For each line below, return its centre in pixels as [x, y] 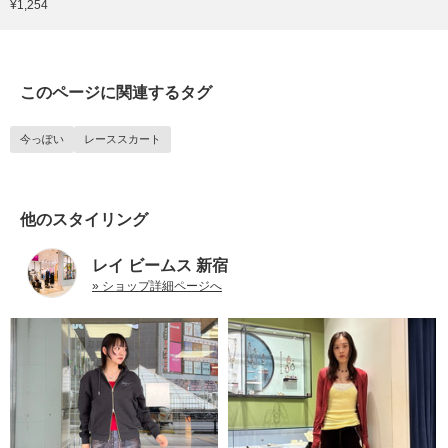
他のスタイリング [84, 220]
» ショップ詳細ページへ [157, 286]
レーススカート [122, 139]
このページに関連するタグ [116, 93]
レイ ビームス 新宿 [160, 266]
